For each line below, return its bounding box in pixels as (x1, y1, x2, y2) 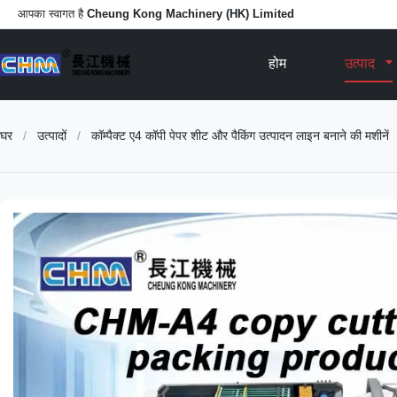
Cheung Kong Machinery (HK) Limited (87, 7, 294, 20)
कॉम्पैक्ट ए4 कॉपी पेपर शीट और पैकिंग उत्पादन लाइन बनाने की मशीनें (91, 128, 389, 143)
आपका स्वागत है (18, 7, 87, 20)
